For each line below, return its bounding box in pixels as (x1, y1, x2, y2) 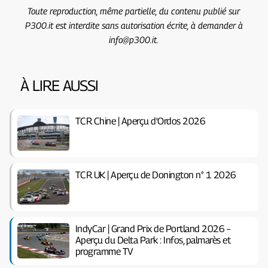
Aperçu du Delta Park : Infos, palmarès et (75, 234, 231, 246)
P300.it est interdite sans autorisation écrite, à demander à (25, 19, 243, 31)
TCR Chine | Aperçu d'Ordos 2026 (75, 115, 206, 127)
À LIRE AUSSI (20, 76, 98, 95)
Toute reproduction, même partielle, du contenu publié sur (28, 5, 240, 16)
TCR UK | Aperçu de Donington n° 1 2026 (75, 169, 236, 181)
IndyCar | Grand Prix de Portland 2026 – (75, 223, 230, 234)
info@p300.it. (109, 33, 159, 45)
